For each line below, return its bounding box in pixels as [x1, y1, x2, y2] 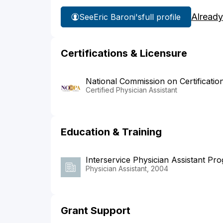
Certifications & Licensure [61, 47, 187, 60]
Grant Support [61, 205, 130, 217]
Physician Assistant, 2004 [86, 164, 168, 173]
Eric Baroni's [94, 11, 142, 22]
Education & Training [61, 126, 162, 138]
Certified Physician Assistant [86, 86, 177, 95]
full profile [142, 11, 181, 22]
